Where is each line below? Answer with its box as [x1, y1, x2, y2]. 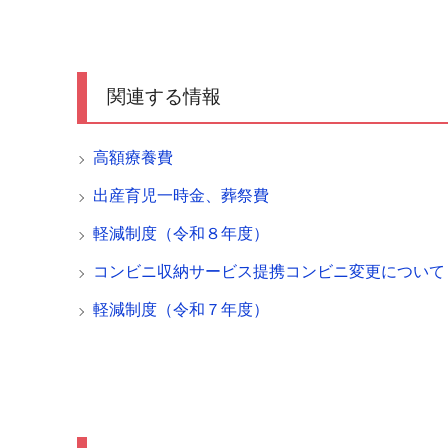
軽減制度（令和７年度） [93, 301, 269, 318]
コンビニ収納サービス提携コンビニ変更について [93, 263, 445, 280]
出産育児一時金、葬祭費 [93, 187, 269, 204]
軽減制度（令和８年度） [93, 225, 269, 242]
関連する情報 [107, 86, 221, 107]
